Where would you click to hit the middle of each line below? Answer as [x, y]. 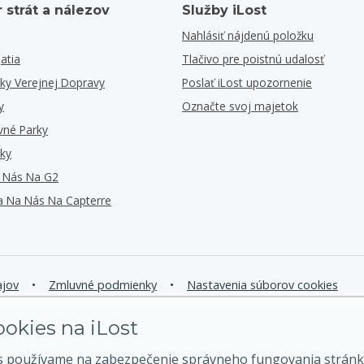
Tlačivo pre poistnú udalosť [253, 59]
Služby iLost [224, 10]
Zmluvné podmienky [103, 285]
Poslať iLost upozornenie [247, 82]
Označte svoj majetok [240, 106]
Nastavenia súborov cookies [262, 285]
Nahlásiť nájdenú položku [248, 35]
